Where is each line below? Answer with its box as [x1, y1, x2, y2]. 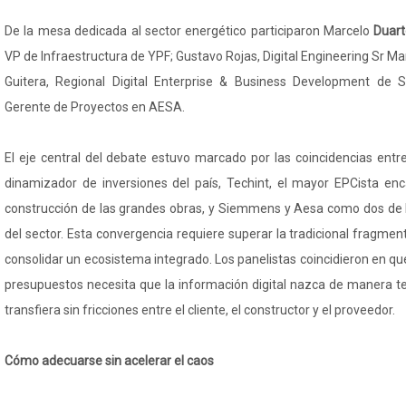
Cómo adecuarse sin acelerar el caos [5, 353, 214, 368]
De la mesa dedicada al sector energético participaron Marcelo [5, 24, 374, 38]
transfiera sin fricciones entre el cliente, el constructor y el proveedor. [5, 303, 395, 317]
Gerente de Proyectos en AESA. [5, 100, 185, 114]
